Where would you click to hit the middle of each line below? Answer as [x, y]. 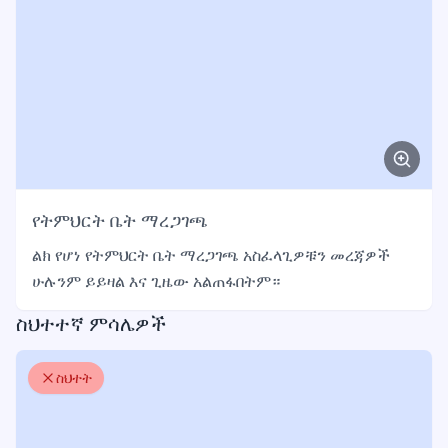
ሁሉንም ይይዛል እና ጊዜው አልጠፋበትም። [156, 281]
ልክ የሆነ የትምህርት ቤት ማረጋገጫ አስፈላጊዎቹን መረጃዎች [211, 255]
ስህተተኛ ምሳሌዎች [91, 323]
